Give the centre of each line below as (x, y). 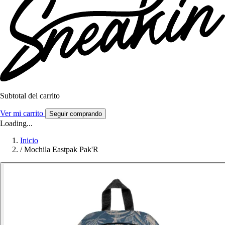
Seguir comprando (76, 114)
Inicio (29, 141)
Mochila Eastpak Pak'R (61, 150)
